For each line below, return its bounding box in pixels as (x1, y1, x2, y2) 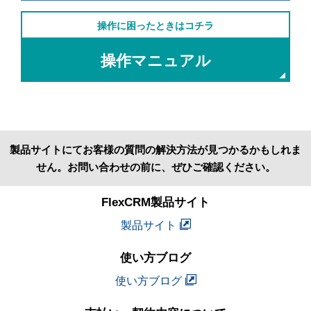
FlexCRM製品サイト (101, 196, 210, 210)
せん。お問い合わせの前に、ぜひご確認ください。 (35, 161, 276, 174)
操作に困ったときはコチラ (97, 20, 214, 32)
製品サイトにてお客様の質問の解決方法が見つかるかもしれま (10, 144, 301, 156)
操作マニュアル (100, 52, 211, 70)
